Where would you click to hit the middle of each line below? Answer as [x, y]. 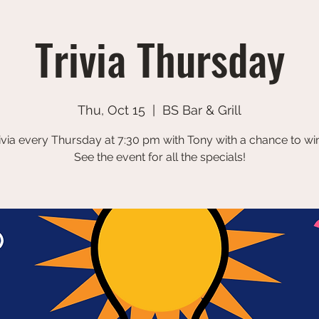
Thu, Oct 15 [111, 110]
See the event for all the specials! [159, 157]
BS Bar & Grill [202, 110]
